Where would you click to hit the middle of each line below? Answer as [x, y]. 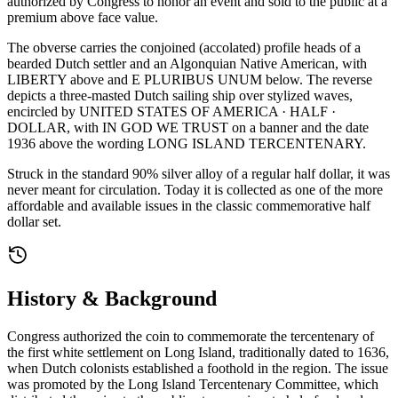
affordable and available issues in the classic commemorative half [189, 205]
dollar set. [34, 221]
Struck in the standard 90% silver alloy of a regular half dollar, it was [199, 173]
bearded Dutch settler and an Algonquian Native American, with [187, 63]
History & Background [112, 298]
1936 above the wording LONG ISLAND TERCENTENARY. [187, 143]
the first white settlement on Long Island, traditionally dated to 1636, [198, 352]
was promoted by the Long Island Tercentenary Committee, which [193, 384]
